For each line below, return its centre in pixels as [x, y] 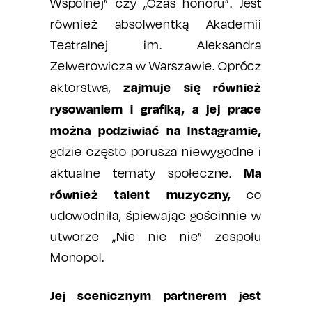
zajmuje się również [193, 87]
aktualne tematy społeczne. [147, 173]
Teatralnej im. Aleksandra [156, 45]
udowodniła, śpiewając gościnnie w [156, 216]
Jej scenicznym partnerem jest [156, 295]
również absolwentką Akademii [156, 24]
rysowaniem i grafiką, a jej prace [156, 109]
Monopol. [77, 257]
